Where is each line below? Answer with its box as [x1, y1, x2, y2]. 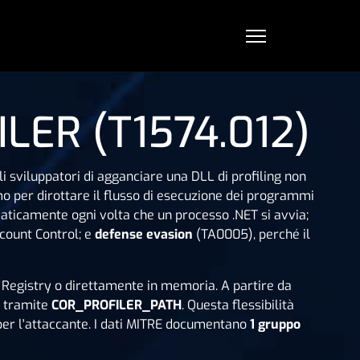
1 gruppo [250, 316, 301, 333]
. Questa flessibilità [182, 297, 294, 313]
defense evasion [95, 226, 193, 243]
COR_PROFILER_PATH [51, 297, 182, 313]
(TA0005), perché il [193, 226, 310, 243]
